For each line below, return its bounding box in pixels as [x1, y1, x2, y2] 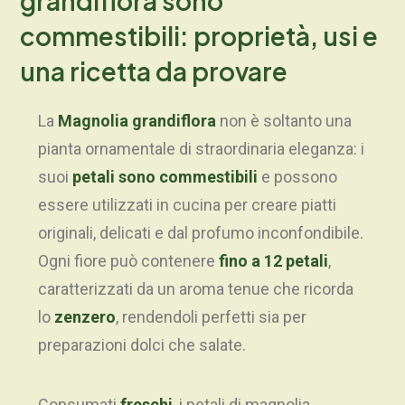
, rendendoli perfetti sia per [116, 307, 306, 327]
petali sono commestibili [72, 167, 258, 187]
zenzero [54, 307, 116, 327]
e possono [258, 167, 337, 187]
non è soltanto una [216, 111, 352, 131]
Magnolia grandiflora [58, 111, 216, 131]
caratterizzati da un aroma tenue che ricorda [38, 279, 353, 299]
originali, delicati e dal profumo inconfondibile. [38, 223, 363, 243]
